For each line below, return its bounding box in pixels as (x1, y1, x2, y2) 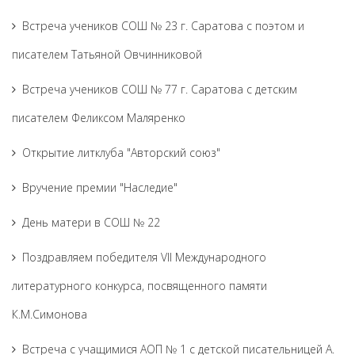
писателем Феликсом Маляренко (12, 110, 185, 125)
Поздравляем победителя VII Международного (22, 250, 266, 265)
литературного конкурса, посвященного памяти (12, 278, 267, 293)
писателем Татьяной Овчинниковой (12, 47, 202, 62)
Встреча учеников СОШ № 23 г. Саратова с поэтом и (22, 18, 304, 33)
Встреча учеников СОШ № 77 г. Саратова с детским (22, 82, 297, 97)
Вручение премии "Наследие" (22, 180, 177, 195)
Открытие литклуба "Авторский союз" (22, 145, 220, 160)
